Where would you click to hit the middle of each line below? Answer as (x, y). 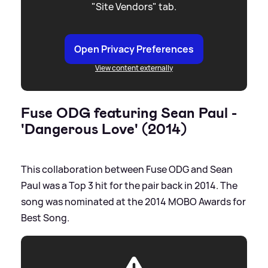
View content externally (134, 68)
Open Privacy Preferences (134, 49)
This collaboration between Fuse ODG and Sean (127, 169)
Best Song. (45, 217)
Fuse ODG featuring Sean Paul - (129, 113)
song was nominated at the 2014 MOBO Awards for (133, 201)
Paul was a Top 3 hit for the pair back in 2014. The (129, 185)
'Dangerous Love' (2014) (104, 129)
